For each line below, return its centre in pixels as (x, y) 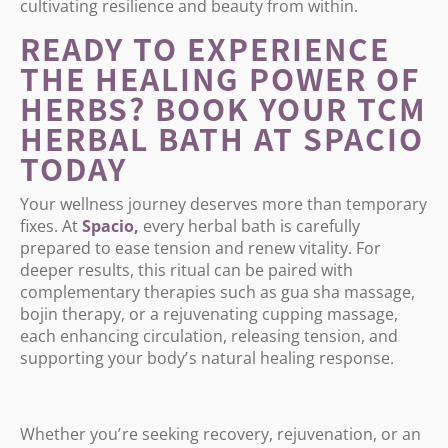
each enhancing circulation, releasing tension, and (209, 336)
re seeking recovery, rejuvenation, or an (272, 434)
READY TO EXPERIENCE (205, 48)
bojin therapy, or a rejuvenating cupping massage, (211, 314)
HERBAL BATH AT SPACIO (222, 138)
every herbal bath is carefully (249, 226)
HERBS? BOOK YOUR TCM (223, 108)
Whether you (69, 434)
